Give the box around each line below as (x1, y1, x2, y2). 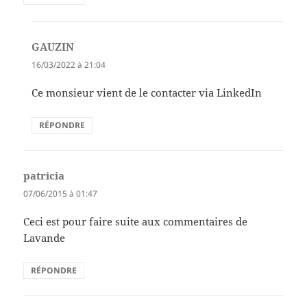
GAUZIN (32, 39, 75, 53)
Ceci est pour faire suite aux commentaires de (23, 214, 248, 229)
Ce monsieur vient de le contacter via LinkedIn (32, 85, 262, 99)
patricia (23, 168, 65, 182)
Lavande (23, 231, 66, 245)
